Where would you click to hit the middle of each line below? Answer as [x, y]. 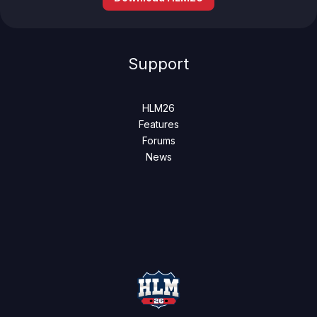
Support [158, 64]
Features [158, 125]
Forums [158, 141]
